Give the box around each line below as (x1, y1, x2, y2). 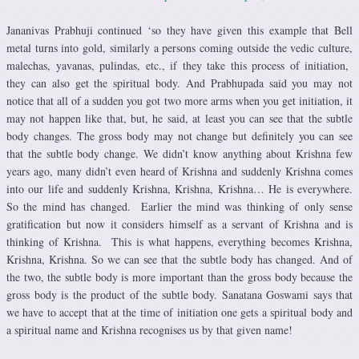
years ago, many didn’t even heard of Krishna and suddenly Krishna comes (6, 163, 353, 179)
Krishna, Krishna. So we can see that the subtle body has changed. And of (6, 252, 353, 268)
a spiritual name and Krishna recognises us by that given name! (6, 322, 292, 338)
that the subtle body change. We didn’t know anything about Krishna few (6, 146, 353, 162)
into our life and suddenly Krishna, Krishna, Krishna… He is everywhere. (6, 181, 353, 197)
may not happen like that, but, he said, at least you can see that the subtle (6, 111, 353, 127)
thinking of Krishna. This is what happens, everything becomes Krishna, (6, 234, 353, 250)
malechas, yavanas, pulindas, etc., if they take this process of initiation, (6, 58, 353, 74)
